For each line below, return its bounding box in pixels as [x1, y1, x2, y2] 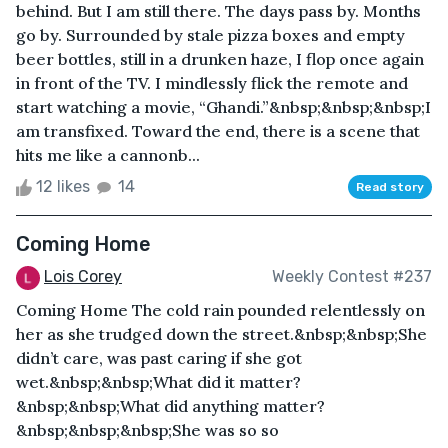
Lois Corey [44, 266, 122, 286]
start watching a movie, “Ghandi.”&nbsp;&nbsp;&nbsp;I [16, 96, 431, 117]
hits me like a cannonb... [16, 144, 200, 165]
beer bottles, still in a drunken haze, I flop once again [16, 48, 424, 69]
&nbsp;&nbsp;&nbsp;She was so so [16, 419, 279, 440]
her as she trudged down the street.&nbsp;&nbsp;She [16, 323, 427, 344]
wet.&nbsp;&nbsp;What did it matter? [16, 371, 301, 392]
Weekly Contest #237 [272, 267, 432, 287]
